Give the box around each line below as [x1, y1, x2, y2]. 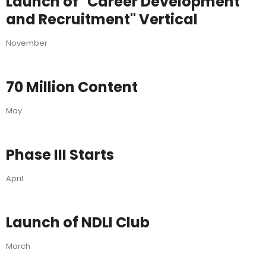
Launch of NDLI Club [6, 213, 150, 233]
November [6, 37, 47, 49]
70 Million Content [6, 77, 138, 97]
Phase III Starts [6, 145, 114, 165]
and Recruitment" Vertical [6, 9, 198, 30]
